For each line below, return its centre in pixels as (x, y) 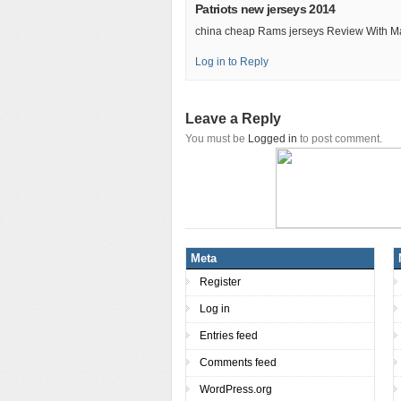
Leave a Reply (233, 118)
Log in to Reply (232, 61)
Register (220, 282)
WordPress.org (236, 389)
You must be (217, 138)
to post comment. (340, 138)
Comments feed (238, 362)
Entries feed (229, 335)
